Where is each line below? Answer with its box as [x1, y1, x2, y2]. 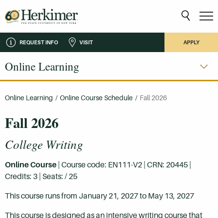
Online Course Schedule [60, 94, 133, 102]
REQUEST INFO [19, 39, 58, 45]
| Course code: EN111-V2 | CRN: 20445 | [56, 160, 191, 169]
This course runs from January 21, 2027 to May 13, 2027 [5, 191, 194, 200]
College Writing [5, 135, 83, 152]
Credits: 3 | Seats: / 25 [5, 171, 77, 181]
